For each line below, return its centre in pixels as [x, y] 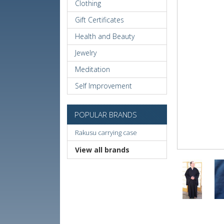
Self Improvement [104, 86]
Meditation [93, 69]
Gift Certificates [100, 20]
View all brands [102, 150]
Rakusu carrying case [106, 132]
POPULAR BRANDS [106, 114]
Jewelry [86, 53]
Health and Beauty [105, 36]
